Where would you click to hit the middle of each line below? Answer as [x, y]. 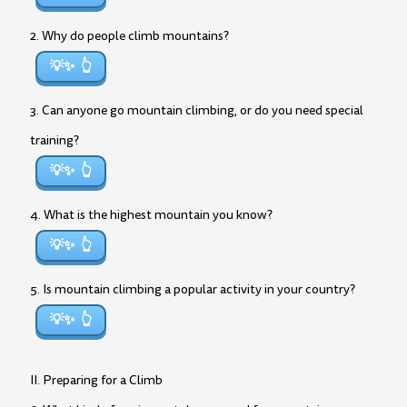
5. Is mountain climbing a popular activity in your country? [193, 289]
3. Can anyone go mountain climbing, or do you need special [197, 110]
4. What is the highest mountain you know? [151, 215]
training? [55, 140]
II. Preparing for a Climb [96, 380]
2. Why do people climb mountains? [129, 36]
